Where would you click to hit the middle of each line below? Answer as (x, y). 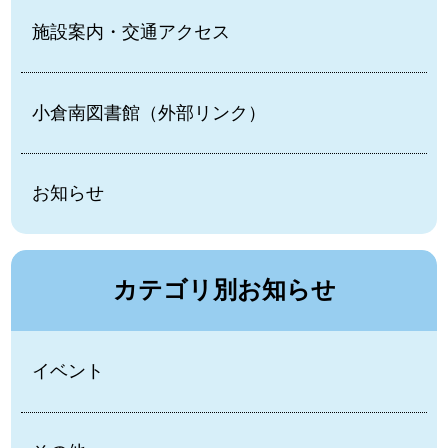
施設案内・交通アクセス (131, 31)
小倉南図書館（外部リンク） (149, 112)
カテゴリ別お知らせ (224, 290)
